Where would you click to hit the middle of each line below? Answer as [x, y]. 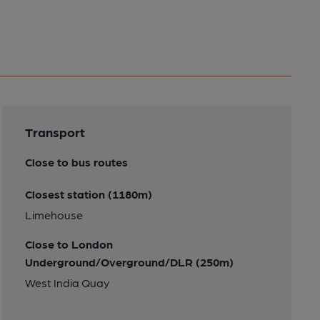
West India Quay [67, 283]
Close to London [69, 244]
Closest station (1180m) [88, 194]
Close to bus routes [76, 162]
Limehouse [54, 215]
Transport [55, 132]
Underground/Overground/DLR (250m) [129, 262]
